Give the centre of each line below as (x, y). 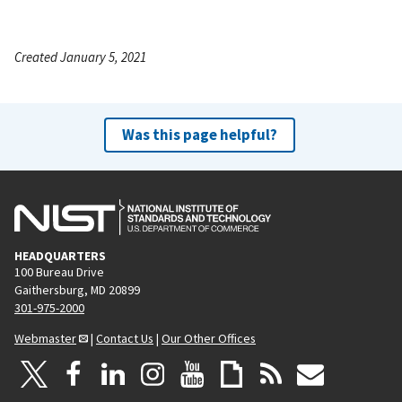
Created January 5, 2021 (80, 57)
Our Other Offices (209, 338)
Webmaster (45, 338)
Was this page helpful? (199, 134)
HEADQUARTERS (60, 255)
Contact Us (125, 338)
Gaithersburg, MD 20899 (77, 289)
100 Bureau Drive (59, 271)
